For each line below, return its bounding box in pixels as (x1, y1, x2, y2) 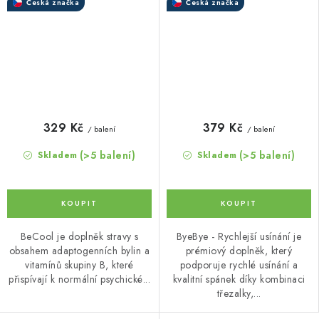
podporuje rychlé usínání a (179, 258, 298, 273)
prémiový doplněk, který (185, 244, 293, 258)
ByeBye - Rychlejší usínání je (176, 229, 302, 244)
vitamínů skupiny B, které (25, 258, 134, 273)
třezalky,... (216, 286, 261, 301)
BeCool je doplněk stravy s (20, 229, 139, 244)
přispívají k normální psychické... (9, 272, 150, 287)
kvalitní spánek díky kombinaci (172, 272, 305, 287)
